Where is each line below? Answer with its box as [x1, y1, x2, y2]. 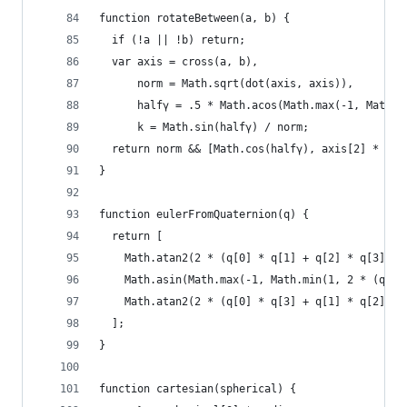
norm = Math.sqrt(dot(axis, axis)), [99, 77, 353, 90]
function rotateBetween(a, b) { [99, 12, 290, 25]
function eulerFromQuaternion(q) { [99, 208, 309, 221]
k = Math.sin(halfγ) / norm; [99, 121, 309, 134]
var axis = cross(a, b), [99, 55, 258, 68]
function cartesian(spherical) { [99, 382, 296, 395]
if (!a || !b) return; [99, 34, 245, 46]
